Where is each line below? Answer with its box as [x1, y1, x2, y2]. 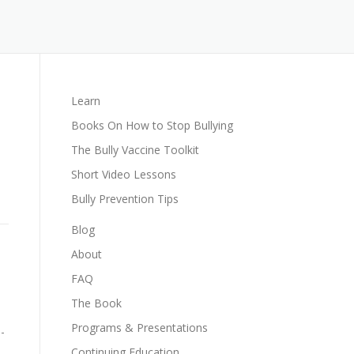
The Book [71, 296, 122, 311]
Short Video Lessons [71, 167, 176, 182]
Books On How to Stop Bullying [71, 118, 233, 133]
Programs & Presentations [71, 320, 208, 335]
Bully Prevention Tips [71, 191, 179, 206]
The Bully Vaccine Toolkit [71, 142, 199, 157]
